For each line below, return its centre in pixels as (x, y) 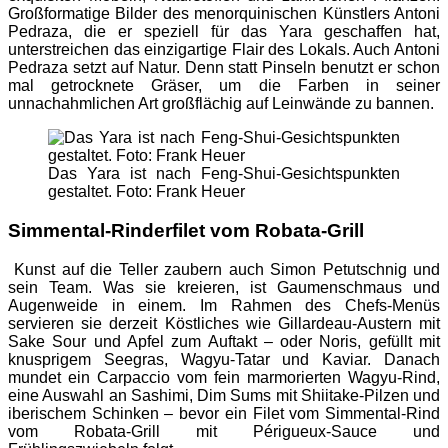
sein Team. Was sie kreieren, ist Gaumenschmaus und (224, 287)
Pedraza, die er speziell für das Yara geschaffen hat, (224, 32)
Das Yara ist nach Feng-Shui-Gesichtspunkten (224, 174)
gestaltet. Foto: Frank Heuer (146, 192)
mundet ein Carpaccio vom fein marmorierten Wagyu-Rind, (224, 377)
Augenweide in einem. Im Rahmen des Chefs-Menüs (224, 305)
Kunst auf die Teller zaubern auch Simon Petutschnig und (224, 269)
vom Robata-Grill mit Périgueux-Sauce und (224, 431)
